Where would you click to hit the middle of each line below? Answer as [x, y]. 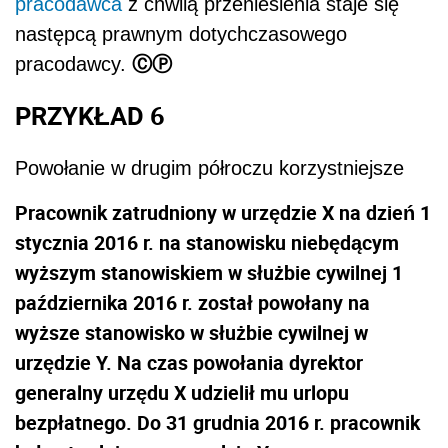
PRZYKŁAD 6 [90, 115]
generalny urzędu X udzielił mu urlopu [182, 392]
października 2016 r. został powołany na [192, 302]
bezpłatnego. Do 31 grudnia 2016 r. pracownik [217, 422]
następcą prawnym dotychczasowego [181, 33]
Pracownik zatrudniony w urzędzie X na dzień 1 [223, 212]
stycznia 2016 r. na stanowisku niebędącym [207, 242]
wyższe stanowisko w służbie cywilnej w [191, 332]
